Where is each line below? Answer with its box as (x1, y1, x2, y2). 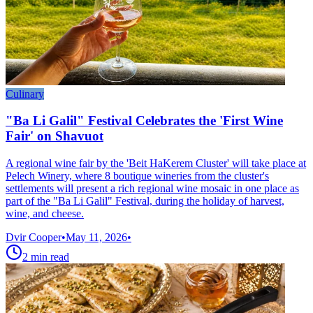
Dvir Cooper (6, 231, 61, 244)
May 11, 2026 (66, 231, 127, 244)
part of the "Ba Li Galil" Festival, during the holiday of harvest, (6, 195, 284, 208)
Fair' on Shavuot (6, 129, 103, 144)
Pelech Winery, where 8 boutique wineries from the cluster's (6, 170, 269, 182)
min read (31, 251, 69, 263)
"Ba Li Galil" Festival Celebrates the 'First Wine (6, 113, 283, 129)
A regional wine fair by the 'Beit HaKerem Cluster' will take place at (6, 157, 306, 170)
